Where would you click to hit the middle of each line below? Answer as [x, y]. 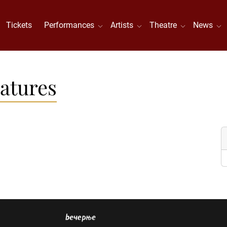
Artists [124, 25]
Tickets [19, 25]
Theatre [165, 25]
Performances [71, 25]
